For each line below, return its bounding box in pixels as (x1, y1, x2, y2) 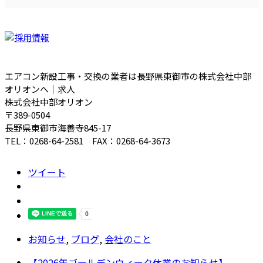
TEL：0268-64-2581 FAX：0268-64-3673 (5, 134, 170, 147)
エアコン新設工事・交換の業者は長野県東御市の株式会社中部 (5, 70, 251, 83)
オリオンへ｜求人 (5, 83, 75, 96)
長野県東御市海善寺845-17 (5, 122, 111, 134)
